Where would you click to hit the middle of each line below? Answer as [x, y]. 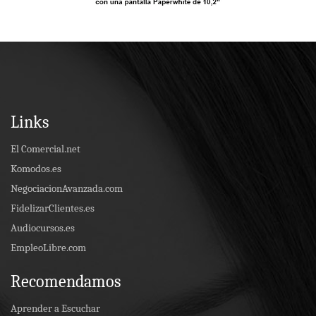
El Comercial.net [45, 148]
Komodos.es [36, 168]
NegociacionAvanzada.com [67, 188]
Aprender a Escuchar [55, 308]
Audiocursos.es [43, 227]
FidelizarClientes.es [53, 208]
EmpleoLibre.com [48, 247]
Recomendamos [66, 281]
